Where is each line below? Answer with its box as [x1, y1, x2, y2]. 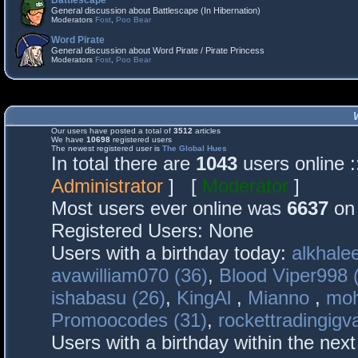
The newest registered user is [51, 144, 162, 153]
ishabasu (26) [51, 287, 165, 308]
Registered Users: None [51, 220, 253, 241]
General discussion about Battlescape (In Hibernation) [51, 6, 261, 15]
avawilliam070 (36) [51, 265, 208, 286]
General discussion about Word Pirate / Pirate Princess [51, 46, 265, 55]
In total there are [51, 153, 196, 174]
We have [51, 135, 86, 144]
